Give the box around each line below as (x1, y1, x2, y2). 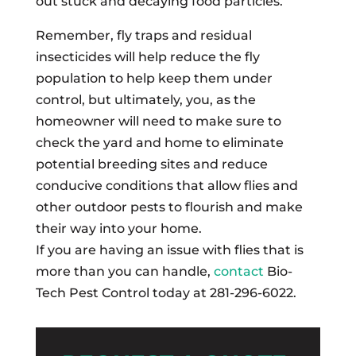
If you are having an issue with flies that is (35, 242, 304, 257)
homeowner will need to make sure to (35, 114, 281, 129)
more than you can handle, (35, 264, 214, 279)
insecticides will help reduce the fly (35, 49, 260, 64)
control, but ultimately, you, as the (35, 92, 256, 107)
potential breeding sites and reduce (35, 157, 268, 172)
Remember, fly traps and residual (35, 28, 252, 43)
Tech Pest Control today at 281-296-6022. (35, 285, 296, 300)
